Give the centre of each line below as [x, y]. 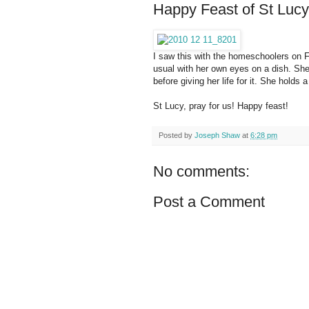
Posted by [177, 136]
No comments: [201, 172]
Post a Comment [209, 202]
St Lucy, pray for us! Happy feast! [221, 106]
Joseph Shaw [217, 136]
